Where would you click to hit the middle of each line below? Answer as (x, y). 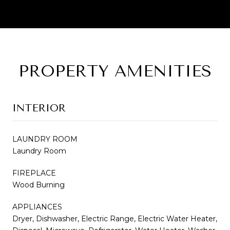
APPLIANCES (37, 207)
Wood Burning (39, 185)
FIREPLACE (34, 173)
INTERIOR (39, 108)
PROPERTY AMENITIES (115, 71)
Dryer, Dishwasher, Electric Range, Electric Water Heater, (115, 218)
